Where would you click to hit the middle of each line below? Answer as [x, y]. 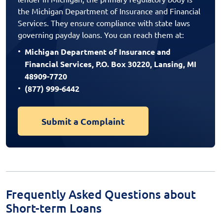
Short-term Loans [54, 208]
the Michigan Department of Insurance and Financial [109, 11]
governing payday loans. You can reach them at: [101, 34]
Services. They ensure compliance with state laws [104, 22]
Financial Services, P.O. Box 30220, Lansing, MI [110, 64]
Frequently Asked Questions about [101, 194]
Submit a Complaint [83, 121]
